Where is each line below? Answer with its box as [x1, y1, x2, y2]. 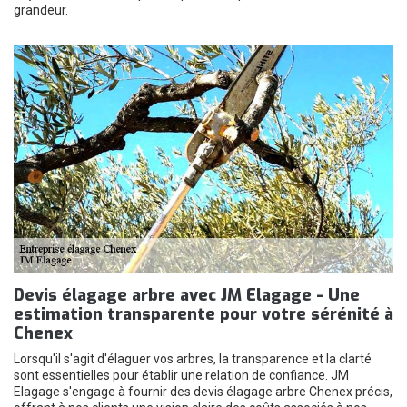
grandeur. [14, 3, 68, 17]
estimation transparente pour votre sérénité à [14, 303, 393, 325]
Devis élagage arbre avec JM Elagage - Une [14, 284, 360, 306]
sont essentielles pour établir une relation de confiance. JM [14, 368, 349, 382]
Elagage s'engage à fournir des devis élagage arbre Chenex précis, [14, 384, 392, 399]
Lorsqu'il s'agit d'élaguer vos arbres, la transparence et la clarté [14, 352, 372, 366]
